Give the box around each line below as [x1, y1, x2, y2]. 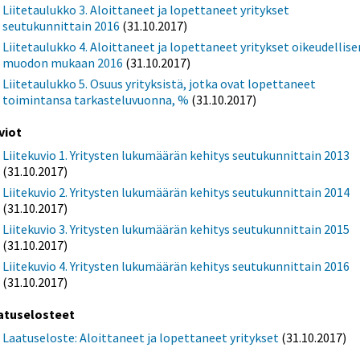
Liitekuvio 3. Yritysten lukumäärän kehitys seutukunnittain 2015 [2, 221, 350, 238]
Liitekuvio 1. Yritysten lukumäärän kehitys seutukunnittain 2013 [2, 147, 350, 164]
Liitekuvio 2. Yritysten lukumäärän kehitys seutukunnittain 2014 [2, 184, 350, 201]
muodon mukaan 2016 [2, 54, 124, 71]
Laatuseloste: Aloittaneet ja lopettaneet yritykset [2, 329, 280, 346]
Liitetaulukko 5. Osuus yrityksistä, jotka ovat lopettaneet [2, 75, 317, 92]
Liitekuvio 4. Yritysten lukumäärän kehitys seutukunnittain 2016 [2, 258, 350, 275]
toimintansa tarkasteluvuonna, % [2, 91, 190, 108]
